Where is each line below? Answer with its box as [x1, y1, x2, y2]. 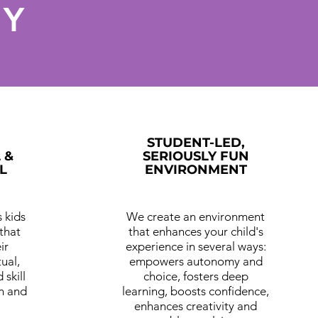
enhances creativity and [134, 298, 258, 313]
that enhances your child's [128, 224, 263, 238]
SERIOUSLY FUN [142, 148, 249, 164]
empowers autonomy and [128, 253, 263, 268]
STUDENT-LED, [146, 134, 245, 150]
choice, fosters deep [143, 268, 248, 283]
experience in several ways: [125, 238, 266, 253]
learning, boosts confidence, [122, 283, 270, 298]
